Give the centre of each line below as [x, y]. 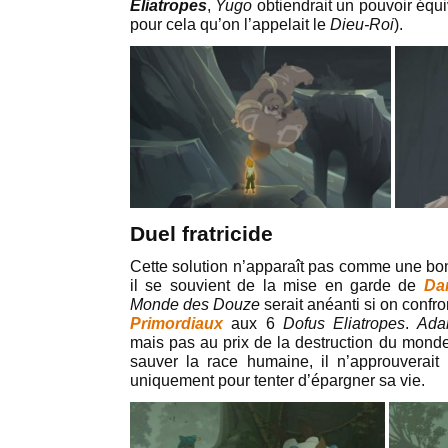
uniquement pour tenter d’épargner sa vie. [277, 380]
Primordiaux [176, 323]
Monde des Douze [195, 304]
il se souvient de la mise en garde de [277, 285]
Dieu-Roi [362, 24]
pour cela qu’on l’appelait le [230, 24]
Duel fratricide [201, 234]
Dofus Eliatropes [343, 323]
